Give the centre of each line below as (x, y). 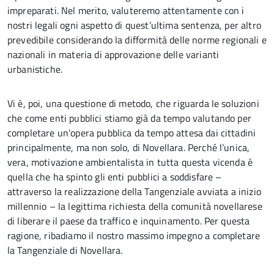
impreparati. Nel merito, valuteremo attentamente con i (126, 10)
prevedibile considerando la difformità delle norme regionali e (137, 40)
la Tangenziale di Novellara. (65, 250)
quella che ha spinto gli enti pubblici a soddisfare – (115, 177)
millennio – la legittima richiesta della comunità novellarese (135, 206)
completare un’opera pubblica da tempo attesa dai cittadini (132, 133)
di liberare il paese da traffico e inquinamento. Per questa (129, 221)
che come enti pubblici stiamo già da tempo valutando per (129, 118)
